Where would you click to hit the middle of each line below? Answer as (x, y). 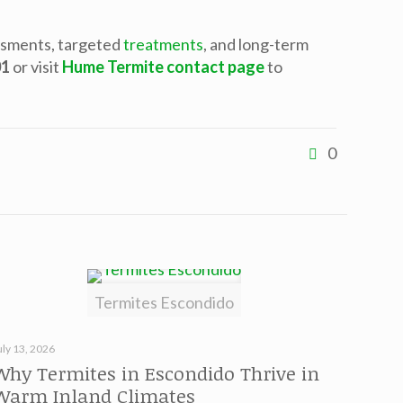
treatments (164, 44)
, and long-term (256, 44)
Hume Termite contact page (164, 67)
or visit (35, 67)
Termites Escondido (165, 302)
